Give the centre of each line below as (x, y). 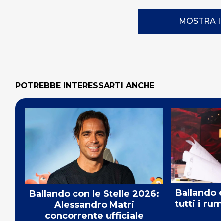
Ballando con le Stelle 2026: (94, 194)
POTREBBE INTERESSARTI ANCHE (85, 86)
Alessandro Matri (94, 204)
